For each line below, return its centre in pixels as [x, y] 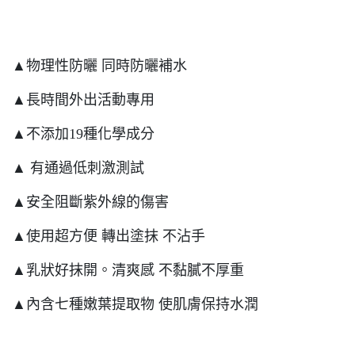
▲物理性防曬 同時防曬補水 [99, 66]
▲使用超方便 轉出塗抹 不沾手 [109, 236]
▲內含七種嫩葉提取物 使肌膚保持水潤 [135, 304]
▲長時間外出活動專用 [83, 100]
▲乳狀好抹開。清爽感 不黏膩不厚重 [128, 270]
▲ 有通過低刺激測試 [78, 168]
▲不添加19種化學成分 [83, 134]
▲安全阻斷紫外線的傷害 [90, 202]
